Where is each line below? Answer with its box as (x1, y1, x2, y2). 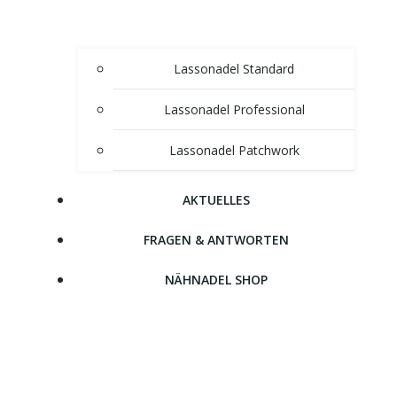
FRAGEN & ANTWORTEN (144, 231, 289, 249)
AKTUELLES (183, 191, 250, 209)
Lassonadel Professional (163, 101, 305, 119)
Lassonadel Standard (174, 60, 294, 78)
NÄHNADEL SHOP (165, 271, 268, 289)
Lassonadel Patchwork (168, 142, 300, 160)
